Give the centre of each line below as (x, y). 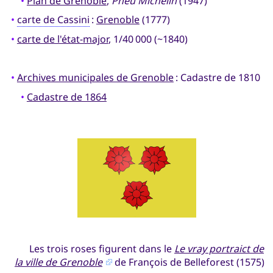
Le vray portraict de (219, 249)
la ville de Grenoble (58, 262)
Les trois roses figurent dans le (102, 249)
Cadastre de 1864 (66, 97)
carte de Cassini (53, 20)
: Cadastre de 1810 (217, 78)
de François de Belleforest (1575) (188, 262)
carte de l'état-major (62, 39)
